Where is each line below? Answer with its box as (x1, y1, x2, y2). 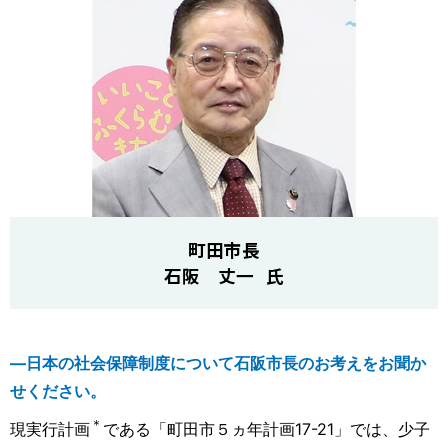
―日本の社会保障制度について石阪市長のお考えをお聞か (10, 352, 426, 373)
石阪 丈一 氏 (164, 262, 284, 288)
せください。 (10, 380, 106, 401)
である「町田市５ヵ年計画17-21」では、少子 (103, 419, 430, 440)
